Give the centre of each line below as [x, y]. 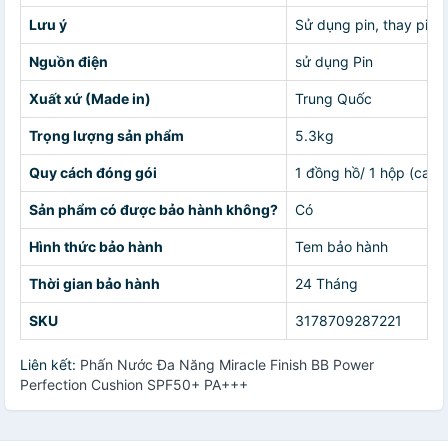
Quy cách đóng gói [93, 172]
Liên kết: [50, 364]
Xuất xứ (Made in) [90, 98]
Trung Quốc [333, 98]
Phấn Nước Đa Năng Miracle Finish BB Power [227, 364]
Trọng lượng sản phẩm [106, 135]
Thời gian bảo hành [94, 283]
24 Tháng [326, 283]
